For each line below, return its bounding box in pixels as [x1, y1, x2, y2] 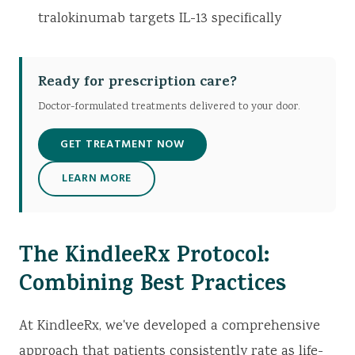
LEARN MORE [62, 170, 132, 189]
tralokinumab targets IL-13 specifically [38, 9, 281, 30]
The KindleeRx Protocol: [19, 240, 269, 277]
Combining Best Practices [19, 269, 286, 305]
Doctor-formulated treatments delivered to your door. [38, 99, 300, 116]
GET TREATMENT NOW [60, 136, 185, 155]
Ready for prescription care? [38, 71, 237, 96]
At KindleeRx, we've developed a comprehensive [19, 316, 320, 338]
